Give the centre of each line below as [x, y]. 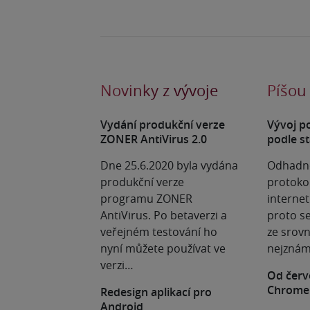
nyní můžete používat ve [163, 248]
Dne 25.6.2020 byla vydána [169, 165]
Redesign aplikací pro [156, 292]
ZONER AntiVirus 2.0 [154, 139]
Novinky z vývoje [159, 90]
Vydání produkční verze [163, 125]
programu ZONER [146, 199]
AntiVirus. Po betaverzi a [164, 215]
